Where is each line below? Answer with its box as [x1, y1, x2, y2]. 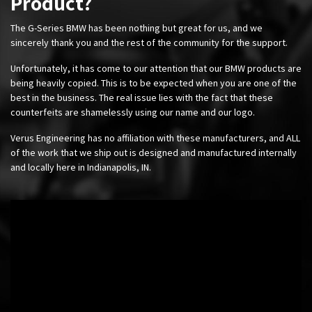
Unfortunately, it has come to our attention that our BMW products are [10, 61, 302, 75]
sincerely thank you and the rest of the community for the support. [10, 36, 288, 49]
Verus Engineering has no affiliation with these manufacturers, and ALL [10, 131, 300, 144]
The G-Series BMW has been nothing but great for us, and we [10, 21, 263, 34]
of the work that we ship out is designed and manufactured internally [10, 146, 297, 159]
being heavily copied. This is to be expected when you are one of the [10, 76, 297, 89]
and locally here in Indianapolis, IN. [10, 160, 151, 173]
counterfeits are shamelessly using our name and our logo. [10, 105, 255, 118]
